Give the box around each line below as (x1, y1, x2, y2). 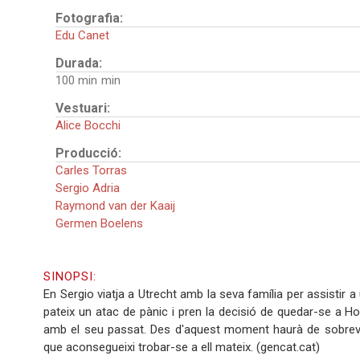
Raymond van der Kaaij (55, 198, 176, 214)
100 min (55, 73, 98, 88)
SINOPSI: (43, 269, 100, 284)
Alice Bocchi (55, 118, 121, 133)
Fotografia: (55, 10, 127, 27)
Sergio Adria (55, 181, 121, 196)
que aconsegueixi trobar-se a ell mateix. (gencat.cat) (43, 340, 321, 355)
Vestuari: (55, 100, 114, 117)
